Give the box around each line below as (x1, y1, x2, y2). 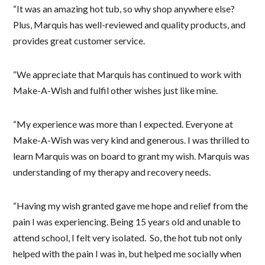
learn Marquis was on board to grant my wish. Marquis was (13, 150, 250, 161)
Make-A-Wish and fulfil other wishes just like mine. (13, 84, 218, 96)
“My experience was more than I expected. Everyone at (13, 118, 234, 130)
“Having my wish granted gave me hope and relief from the (13, 199, 248, 211)
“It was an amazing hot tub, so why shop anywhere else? (13, 2, 235, 14)
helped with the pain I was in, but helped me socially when (13, 247, 244, 259)
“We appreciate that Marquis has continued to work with (13, 68, 242, 80)
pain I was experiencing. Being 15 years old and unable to (13, 215, 241, 227)
